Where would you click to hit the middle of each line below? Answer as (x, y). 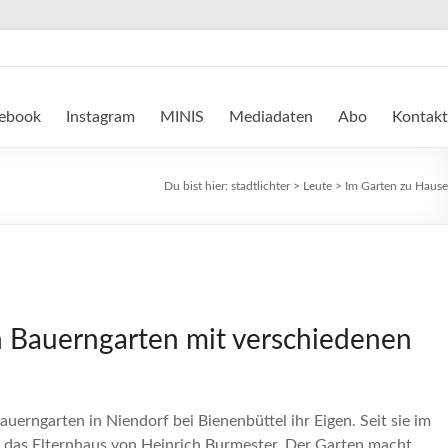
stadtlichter (260, 186)
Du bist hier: (197, 186)
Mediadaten (271, 117)
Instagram (100, 117)
